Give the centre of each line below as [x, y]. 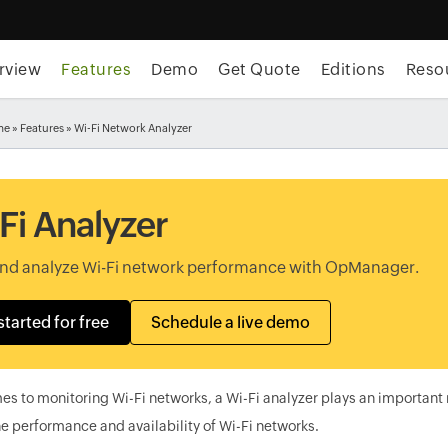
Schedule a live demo [230, 322]
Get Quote [259, 69]
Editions [353, 69]
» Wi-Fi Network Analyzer [127, 128]
